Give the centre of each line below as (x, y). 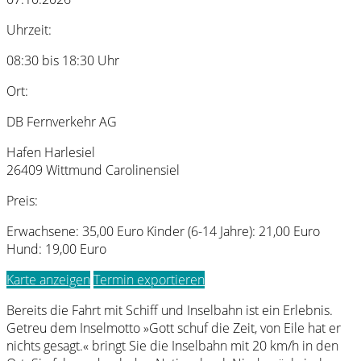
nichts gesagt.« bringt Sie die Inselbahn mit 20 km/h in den (172, 345)
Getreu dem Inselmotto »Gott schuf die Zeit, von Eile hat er (174, 328)
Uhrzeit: (29, 29)
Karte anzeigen (48, 279)
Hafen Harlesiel (51, 152)
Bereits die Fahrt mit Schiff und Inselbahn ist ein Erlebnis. (170, 310)
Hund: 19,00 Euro (56, 249)
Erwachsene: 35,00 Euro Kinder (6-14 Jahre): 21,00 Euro (163, 231)
